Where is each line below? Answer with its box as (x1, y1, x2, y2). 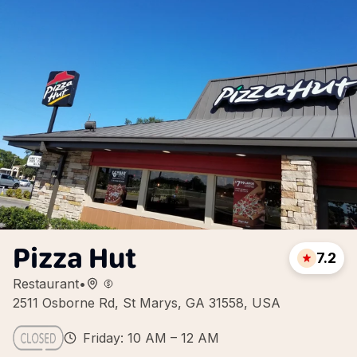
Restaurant (13, 276, 79, 292)
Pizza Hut (13, 241, 136, 275)
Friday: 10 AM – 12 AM (83, 330, 219, 346)
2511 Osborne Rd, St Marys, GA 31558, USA (13, 295, 280, 311)
